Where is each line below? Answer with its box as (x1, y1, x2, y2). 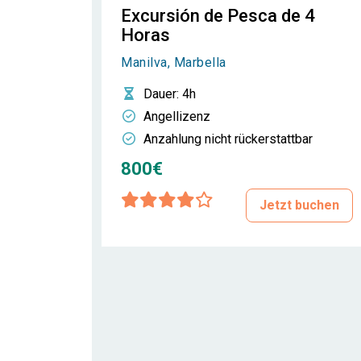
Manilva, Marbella (121, 55, 226, 70)
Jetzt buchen (259, 197, 339, 213)
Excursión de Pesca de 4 (121, 6, 315, 26)
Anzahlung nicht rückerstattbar (143, 131, 313, 147)
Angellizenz (143, 109, 210, 124)
